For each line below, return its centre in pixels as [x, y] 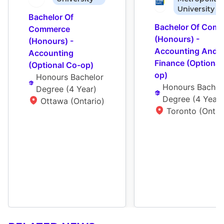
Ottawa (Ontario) [72, 101]
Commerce [49, 29]
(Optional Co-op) [61, 65]
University [196, 9]
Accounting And [186, 51]
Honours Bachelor [69, 77]
